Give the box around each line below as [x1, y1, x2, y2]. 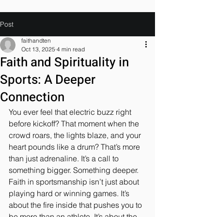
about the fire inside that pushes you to [9, 200, 144, 210]
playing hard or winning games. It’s [9, 188, 131, 198]
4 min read [57, 46, 85, 53]
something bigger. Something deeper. [9, 165, 140, 175]
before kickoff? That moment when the [9, 119, 141, 128]
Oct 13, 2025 [21, 46, 55, 53]
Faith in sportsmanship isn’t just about [9, 177, 141, 186]
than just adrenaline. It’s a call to [9, 154, 121, 163]
